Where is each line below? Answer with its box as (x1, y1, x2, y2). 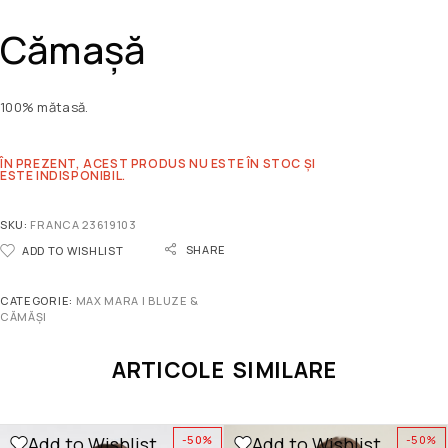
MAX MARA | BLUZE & (75, 292, 199, 308)
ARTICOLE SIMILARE (111, 354, 337, 385)
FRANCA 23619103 (30, 216, 137, 232)
